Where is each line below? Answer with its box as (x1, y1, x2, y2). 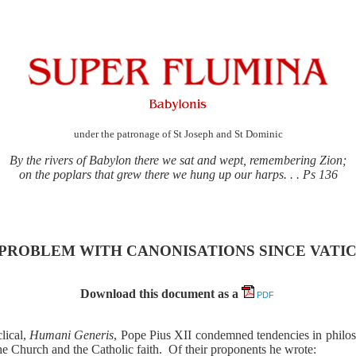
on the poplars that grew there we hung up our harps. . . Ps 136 (18, 168, 338, 182)
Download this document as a (80, 287, 242, 301)
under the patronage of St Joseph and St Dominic (73, 128, 283, 141)
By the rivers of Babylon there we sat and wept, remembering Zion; (10, 153, 347, 168)
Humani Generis (29, 328, 114, 342)
